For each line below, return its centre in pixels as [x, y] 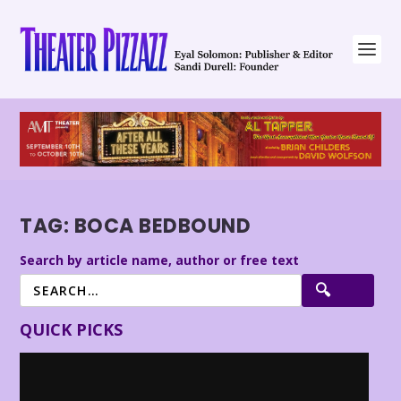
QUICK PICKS [72, 329]
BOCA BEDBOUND [162, 226]
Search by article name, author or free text [160, 260]
